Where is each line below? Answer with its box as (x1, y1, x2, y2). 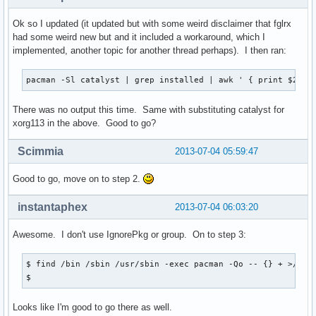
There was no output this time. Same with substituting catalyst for (13, 104, 284, 116)
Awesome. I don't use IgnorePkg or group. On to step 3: (13, 229, 246, 240)
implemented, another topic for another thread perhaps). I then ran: (13, 44, 286, 56)
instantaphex (18, 200, 87, 213)
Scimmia (18, 145, 63, 157)
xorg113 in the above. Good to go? (13, 118, 156, 129)
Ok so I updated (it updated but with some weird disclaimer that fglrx (13, 18, 291, 29)
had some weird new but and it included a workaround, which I (13, 31, 265, 42)
